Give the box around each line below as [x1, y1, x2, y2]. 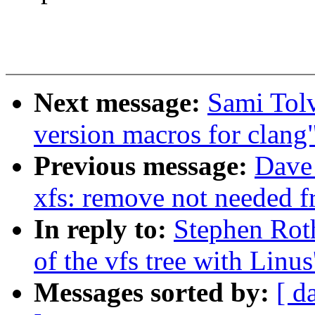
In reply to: [34, 214, 174, 245]
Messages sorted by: [34, 277, 276, 308]
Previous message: [34, 150, 255, 181]
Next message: [34, 87, 207, 118]
